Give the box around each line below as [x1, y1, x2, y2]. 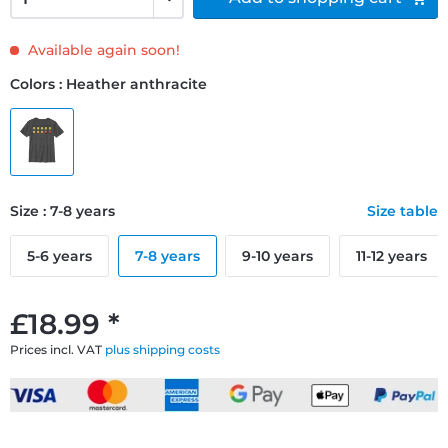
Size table [367, 201, 438, 220]
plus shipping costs [105, 341, 220, 357]
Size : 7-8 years [10, 201, 115, 220]
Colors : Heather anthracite [10, 74, 207, 93]
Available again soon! [24, 40, 180, 59]
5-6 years [27, 246, 92, 265]
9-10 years [242, 246, 314, 265]
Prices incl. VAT [10, 341, 105, 357]
